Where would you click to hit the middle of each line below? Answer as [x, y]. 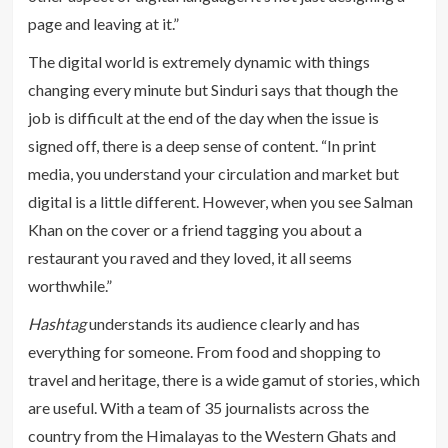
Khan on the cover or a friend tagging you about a [194, 229]
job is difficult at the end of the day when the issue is [203, 117]
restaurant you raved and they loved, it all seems [189, 257]
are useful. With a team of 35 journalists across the [198, 407]
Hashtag [56, 323]
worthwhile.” [71, 285]
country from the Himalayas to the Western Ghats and [211, 435]
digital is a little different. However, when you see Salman [220, 201]
